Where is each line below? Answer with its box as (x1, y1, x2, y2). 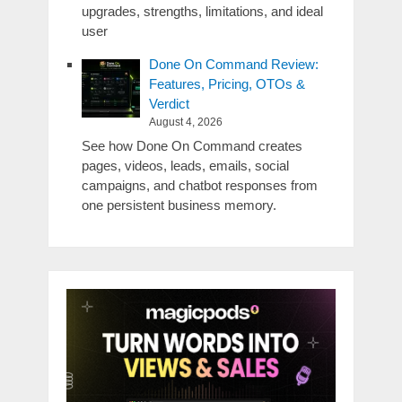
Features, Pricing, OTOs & (148, 75, 305, 92)
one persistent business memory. (81, 197, 276, 214)
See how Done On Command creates (81, 138, 302, 154)
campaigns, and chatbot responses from (81, 178, 318, 194)
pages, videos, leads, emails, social (81, 158, 289, 174)
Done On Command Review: (148, 56, 319, 72)
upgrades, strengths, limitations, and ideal (81, 3, 323, 19)
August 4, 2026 (148, 115, 223, 128)
